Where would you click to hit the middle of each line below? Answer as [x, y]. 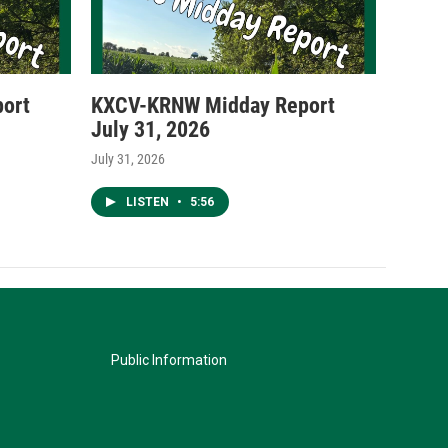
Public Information [168, 359]
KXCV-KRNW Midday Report [213, 105]
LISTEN [149, 201]
